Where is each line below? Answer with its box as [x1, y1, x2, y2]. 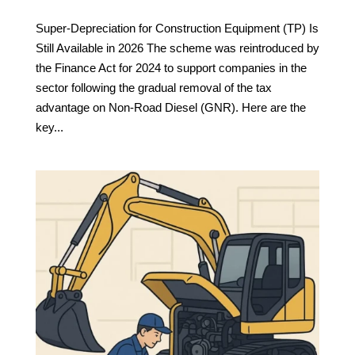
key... [35, 120, 63, 134]
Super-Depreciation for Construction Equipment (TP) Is [35, 21, 319, 35]
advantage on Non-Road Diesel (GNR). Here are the [35, 100, 306, 114]
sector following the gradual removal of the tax [35, 80, 272, 94]
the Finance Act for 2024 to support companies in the [35, 60, 307, 74]
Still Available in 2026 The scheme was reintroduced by [35, 40, 319, 55]
